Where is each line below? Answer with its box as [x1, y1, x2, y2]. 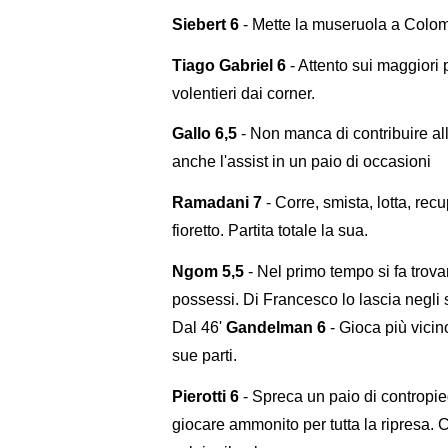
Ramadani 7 [172, 194, 262, 212]
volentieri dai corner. [172, 84, 315, 102]
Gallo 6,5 [172, 125, 237, 143]
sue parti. [172, 346, 237, 364]
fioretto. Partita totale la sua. [172, 222, 368, 240]
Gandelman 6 [226, 318, 326, 336]
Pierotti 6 [172, 387, 239, 405]
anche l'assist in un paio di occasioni [172, 153, 431, 171]
